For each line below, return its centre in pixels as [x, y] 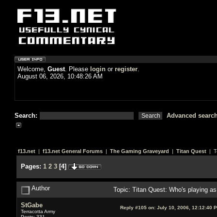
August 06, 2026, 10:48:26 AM [60, 76]
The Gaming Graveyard [139, 151]
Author [40, 188]
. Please [77, 69]
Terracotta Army [38, 211]
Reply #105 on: [138, 207]
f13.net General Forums [72, 151]
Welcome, [32, 69]
